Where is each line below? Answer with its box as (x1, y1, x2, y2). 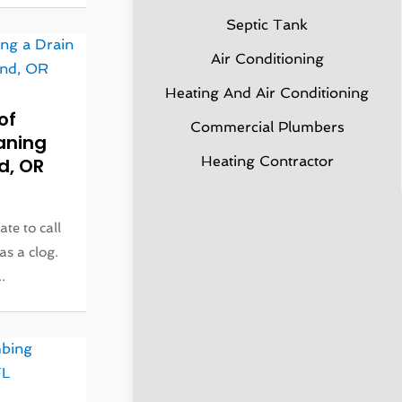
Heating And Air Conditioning (165, 84, 369, 101)
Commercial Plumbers (189, 118, 345, 135)
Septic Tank (226, 16, 308, 33)
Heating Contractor (200, 153, 334, 170)
